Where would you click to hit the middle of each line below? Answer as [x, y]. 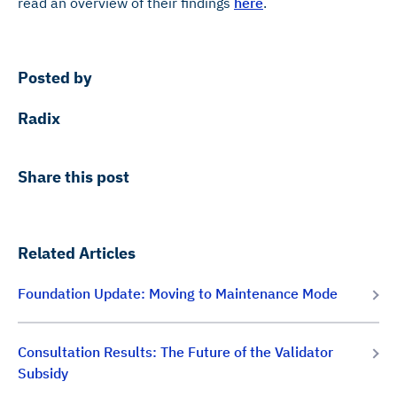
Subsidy [43, 373]
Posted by [55, 78]
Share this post [74, 177]
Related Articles [77, 253]
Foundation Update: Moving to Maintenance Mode [178, 293]
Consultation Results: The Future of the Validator [175, 352]
